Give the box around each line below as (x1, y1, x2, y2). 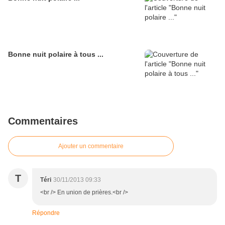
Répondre (32, 209, 60, 217)
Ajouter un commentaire (58, 143, 124, 150)
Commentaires (8, 116, 78, 127)
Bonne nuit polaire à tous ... (8, 50, 103, 59)
